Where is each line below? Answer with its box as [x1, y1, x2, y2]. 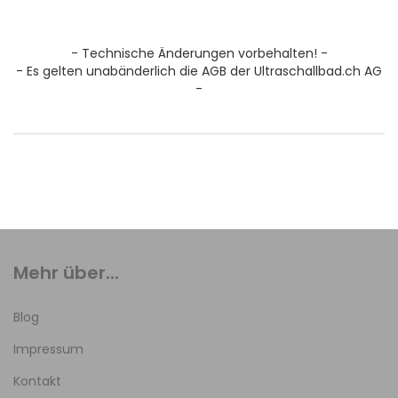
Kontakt [13, 372, 61, 390]
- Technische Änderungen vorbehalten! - [70, 44, 328, 62]
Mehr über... [13, 260, 119, 285]
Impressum [13, 340, 84, 358]
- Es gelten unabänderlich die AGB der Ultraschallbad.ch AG [16, 62, 382, 80]
